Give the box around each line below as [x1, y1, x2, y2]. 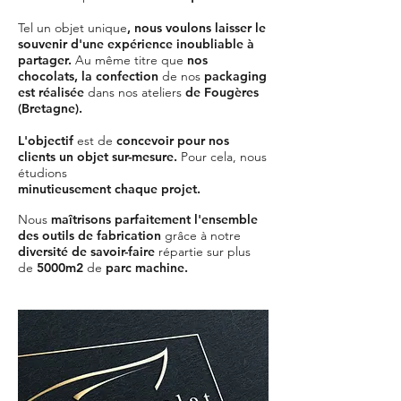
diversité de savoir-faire [18, 243, 158, 260]
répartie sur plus [158, 243, 251, 260]
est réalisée [18, 84, 88, 100]
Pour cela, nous [181, 149, 267, 165]
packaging [204, 68, 267, 84]
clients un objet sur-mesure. [18, 149, 181, 165]
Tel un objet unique [18, 20, 127, 36]
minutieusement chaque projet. [18, 181, 200, 197]
